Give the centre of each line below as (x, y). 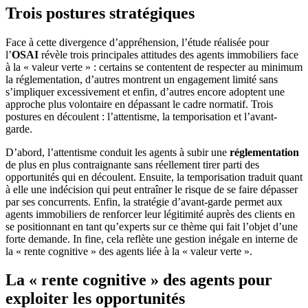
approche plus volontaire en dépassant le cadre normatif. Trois (139, 104)
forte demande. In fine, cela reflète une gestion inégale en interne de (152, 239)
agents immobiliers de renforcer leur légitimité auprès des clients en (150, 214)
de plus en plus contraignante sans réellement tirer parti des (132, 164)
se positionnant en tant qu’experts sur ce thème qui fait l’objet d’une (152, 226)
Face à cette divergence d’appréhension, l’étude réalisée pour (137, 42)
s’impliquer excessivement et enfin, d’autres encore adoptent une (145, 91)
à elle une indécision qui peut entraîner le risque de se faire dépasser (152, 189)
